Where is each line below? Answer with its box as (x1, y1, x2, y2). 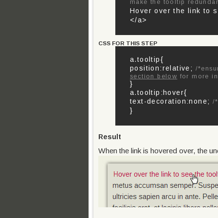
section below (130, 73, 178, 80)
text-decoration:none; (130, 97, 210, 105)
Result (98, 133, 121, 141)
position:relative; (130, 64, 196, 72)
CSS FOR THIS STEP (98, 40, 157, 46)
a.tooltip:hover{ (130, 89, 187, 96)
